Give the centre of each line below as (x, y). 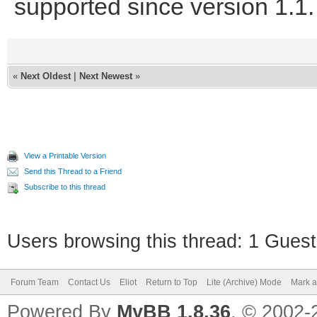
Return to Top (172, 282)
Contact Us (89, 282)
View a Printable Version (65, 155)
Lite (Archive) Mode (244, 282)
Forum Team (35, 282)
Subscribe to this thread (65, 186)
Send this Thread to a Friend (73, 171)
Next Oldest (46, 76)
